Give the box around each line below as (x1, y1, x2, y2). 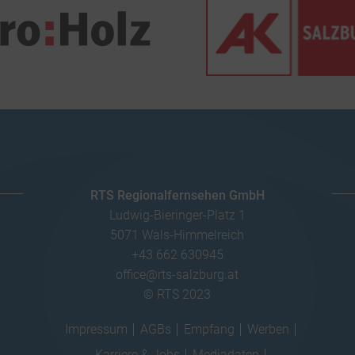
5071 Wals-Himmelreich (110, 227, 245, 242)
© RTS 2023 (143, 286, 212, 302)
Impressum (65, 321, 128, 337)
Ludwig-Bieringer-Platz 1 (109, 207, 246, 223)
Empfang (184, 321, 235, 337)
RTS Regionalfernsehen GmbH (90, 187, 265, 203)
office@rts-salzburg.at (116, 266, 239, 282)
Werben (247, 321, 290, 337)
